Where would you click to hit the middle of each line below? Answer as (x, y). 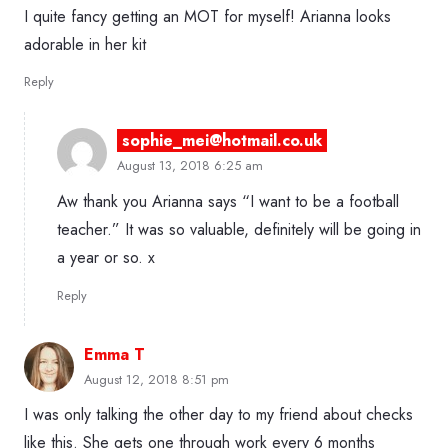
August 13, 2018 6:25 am (190, 166)
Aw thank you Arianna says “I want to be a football (228, 201)
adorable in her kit (85, 44)
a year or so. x (106, 257)
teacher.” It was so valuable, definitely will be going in (239, 229)
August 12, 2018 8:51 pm (156, 379)
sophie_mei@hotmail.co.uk (221, 141)
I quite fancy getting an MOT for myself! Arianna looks (207, 16)
